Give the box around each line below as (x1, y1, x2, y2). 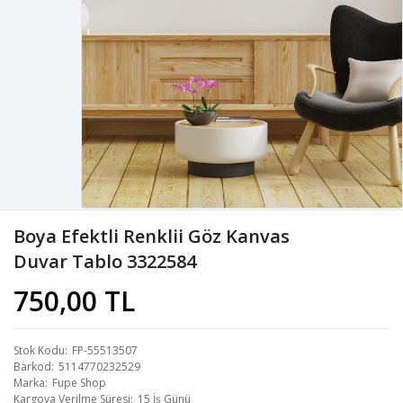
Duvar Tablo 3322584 (13, 248, 196, 273)
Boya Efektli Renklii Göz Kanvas (13, 223, 290, 248)
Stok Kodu (13, 342, 65, 358)
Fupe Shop (52, 374, 106, 390)
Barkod (13, 358, 51, 374)
